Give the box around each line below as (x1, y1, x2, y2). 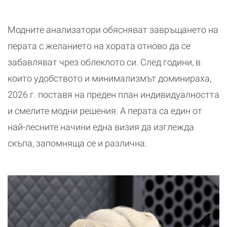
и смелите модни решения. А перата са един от (8, 105, 202, 117)
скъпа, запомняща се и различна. (8, 138, 147, 149)
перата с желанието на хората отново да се (8, 41, 191, 52)
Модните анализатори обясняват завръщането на (8, 24, 218, 35)
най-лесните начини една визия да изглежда (8, 122, 194, 133)
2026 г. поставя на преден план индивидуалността (8, 89, 219, 100)
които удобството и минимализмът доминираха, (8, 73, 211, 84)
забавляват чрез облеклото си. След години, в (8, 57, 201, 68)
